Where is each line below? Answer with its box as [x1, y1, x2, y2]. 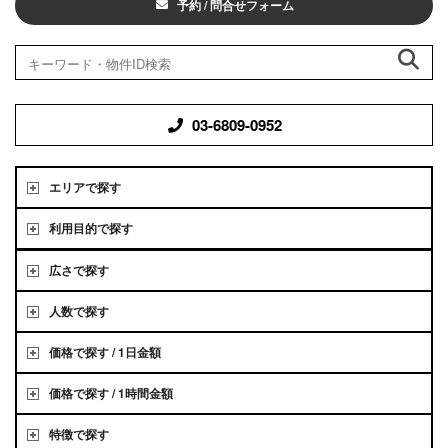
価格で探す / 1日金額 [49, 342, 161, 361]
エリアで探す [49, 177, 121, 196]
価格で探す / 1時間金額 [49, 383, 173, 402]
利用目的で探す [49, 218, 133, 237]
